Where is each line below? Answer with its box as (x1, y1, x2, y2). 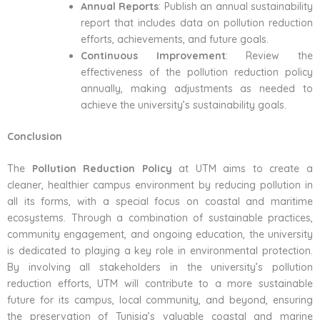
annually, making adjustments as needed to (81, 81, 313, 95)
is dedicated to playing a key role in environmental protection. (7, 244, 313, 258)
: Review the (225, 49, 314, 62)
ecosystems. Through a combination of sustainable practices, (7, 211, 313, 225)
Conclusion (7, 129, 62, 143)
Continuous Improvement (81, 49, 226, 62)
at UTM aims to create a (171, 162, 314, 176)
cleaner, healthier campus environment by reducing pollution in (7, 179, 313, 192)
